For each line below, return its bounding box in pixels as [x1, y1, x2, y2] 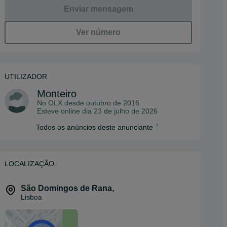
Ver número [76, 28, 121, 36]
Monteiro [37, 88, 77, 99]
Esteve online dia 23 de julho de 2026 [37, 107, 158, 115]
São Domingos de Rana [21, 184, 112, 193]
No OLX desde [37, 99, 86, 107]
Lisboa [21, 193, 42, 201]
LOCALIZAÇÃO [5, 160, 54, 168]
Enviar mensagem [63, 5, 133, 13]
